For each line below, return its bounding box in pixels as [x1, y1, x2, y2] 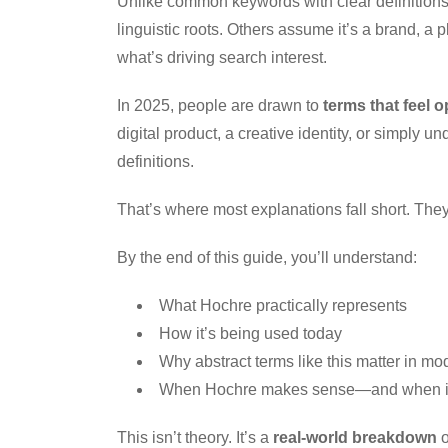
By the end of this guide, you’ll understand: [117, 248, 417, 266]
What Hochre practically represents [159, 296, 407, 314]
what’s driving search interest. [117, 48, 327, 66]
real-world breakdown [273, 428, 437, 446]
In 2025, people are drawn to [117, 96, 323, 114]
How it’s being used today [159, 324, 342, 342]
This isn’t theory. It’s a [117, 428, 273, 446]
